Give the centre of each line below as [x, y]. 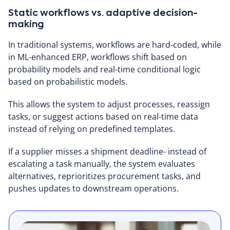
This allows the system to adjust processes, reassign [109, 104]
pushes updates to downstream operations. [93, 188]
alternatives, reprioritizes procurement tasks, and [104, 176]
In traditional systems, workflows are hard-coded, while [115, 45]
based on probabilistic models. [68, 82]
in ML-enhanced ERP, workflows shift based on [98, 57]
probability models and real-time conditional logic [104, 69]
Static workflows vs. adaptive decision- [103, 13]
